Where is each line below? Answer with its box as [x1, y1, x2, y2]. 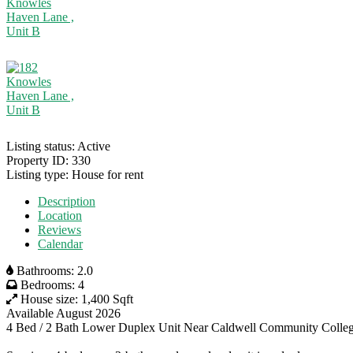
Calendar [38, 237, 83, 251]
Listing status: [6, 139, 75, 153]
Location [38, 209, 82, 222]
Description [38, 195, 95, 208]
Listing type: [6, 168, 69, 181]
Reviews [38, 223, 81, 236]
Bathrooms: [17, 264, 74, 277]
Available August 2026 [6, 307, 121, 320]
